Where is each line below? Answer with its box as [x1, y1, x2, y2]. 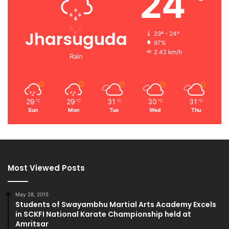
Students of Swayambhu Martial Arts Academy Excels [15, 199, 216, 210]
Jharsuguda [25, 28, 127, 51]
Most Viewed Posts [8, 163, 85, 174]
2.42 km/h [154, 49, 182, 56]
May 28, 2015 [15, 191, 49, 198]
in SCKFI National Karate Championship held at [15, 209, 191, 220]
